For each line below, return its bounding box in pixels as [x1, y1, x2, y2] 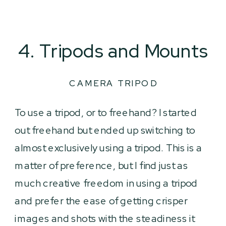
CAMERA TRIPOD [69, 77, 158, 89]
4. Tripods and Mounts [18, 38, 209, 63]
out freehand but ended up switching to [15, 123, 195, 137]
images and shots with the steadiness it [15, 211, 195, 225]
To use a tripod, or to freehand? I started [15, 105, 197, 119]
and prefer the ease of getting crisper [15, 194, 188, 207]
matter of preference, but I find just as [15, 158, 188, 172]
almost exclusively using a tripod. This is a [15, 141, 202, 154]
